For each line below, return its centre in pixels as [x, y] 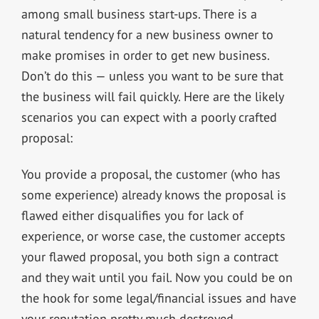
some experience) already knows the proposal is [153, 194]
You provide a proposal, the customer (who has [151, 174]
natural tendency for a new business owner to [147, 34]
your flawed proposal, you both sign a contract [150, 256]
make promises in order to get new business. [145, 55]
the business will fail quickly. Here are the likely [152, 96]
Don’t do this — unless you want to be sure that [152, 75]
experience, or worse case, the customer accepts [153, 236]
